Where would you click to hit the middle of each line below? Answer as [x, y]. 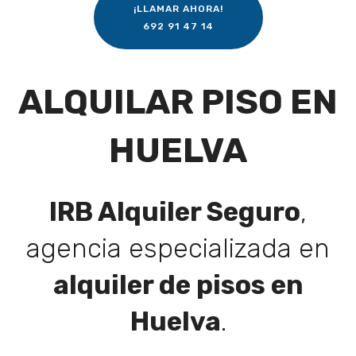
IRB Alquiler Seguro [175, 212]
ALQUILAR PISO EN [178, 102]
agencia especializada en [178, 249]
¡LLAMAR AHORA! [178, 8]
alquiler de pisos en [178, 285]
